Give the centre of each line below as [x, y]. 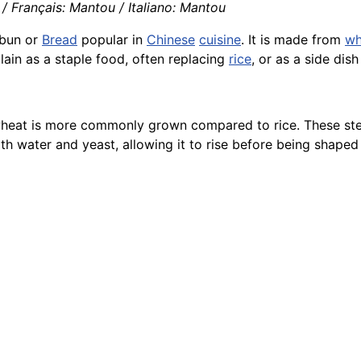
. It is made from [293, 40]
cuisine [220, 40]
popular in [112, 40]
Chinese [171, 40]
